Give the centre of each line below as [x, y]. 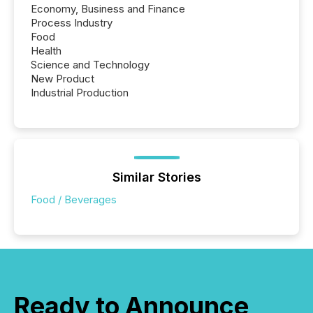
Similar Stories [156, 177]
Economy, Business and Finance [108, 8]
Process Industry [72, 22]
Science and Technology [90, 64]
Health [46, 50]
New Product [63, 78]
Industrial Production [80, 92]
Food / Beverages [74, 199]
